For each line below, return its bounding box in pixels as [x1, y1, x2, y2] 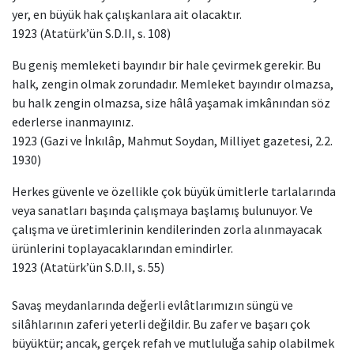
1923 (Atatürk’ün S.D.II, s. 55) [12, 259, 164, 275]
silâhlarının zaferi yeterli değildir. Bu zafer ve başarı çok [12, 316, 310, 332]
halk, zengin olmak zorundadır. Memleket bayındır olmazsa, [12, 76, 333, 92]
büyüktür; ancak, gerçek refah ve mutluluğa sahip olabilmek [12, 335, 334, 351]
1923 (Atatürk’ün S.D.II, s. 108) [12, 25, 171, 41]
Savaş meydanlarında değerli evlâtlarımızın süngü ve [12, 297, 293, 313]
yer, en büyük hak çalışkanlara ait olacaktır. [12, 6, 242, 22]
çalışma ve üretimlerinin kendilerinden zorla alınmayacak [12, 221, 322, 237]
